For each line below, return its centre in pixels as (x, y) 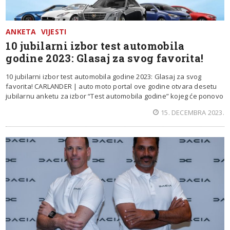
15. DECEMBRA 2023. (193, 113)
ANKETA (21, 32)
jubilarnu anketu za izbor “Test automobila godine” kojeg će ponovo (115, 96)
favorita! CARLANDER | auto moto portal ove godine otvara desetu (111, 87)
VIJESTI (54, 32)
